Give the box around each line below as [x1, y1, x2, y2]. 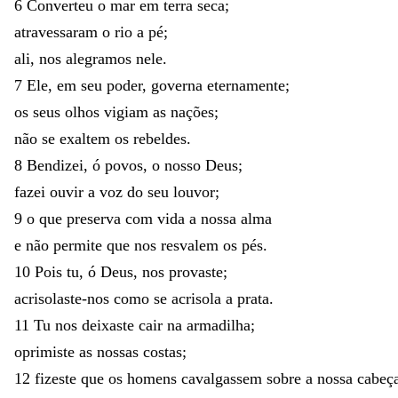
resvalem [161, 235, 223, 254]
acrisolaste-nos [14, 289, 114, 307]
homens [127, 369, 181, 387]
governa [151, 76, 207, 94]
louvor [173, 182, 215, 201]
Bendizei [27, 155, 84, 174]
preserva [67, 209, 125, 227]
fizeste [35, 369, 81, 387]
